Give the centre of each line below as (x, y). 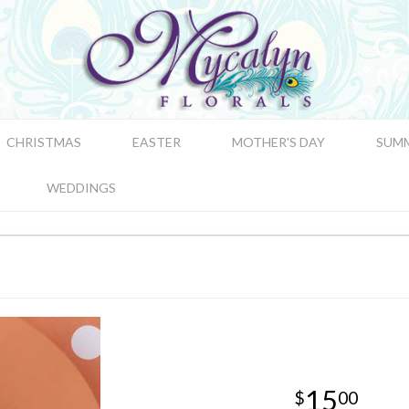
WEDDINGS (81, 188)
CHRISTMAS (44, 142)
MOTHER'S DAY (278, 142)
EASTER (157, 142)
